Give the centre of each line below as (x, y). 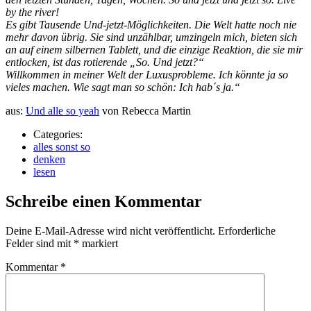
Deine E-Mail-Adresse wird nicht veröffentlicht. (110, 230)
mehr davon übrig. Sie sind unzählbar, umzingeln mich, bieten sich (151, 37)
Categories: (58, 134)
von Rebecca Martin (145, 110)
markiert (99, 243)
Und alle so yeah (62, 110)
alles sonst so (62, 146)
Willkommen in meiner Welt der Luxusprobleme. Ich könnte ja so (147, 74)
